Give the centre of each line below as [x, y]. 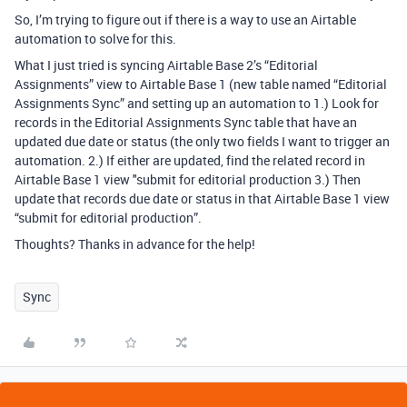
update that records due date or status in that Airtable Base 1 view [202, 199]
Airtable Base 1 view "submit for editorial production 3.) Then [188, 179]
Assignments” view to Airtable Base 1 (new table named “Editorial [201, 84]
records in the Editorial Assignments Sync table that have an [186, 122]
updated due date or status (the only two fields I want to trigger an [202, 141]
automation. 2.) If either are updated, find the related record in [190, 160]
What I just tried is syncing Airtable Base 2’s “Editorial [166, 65]
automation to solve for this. [95, 39]
